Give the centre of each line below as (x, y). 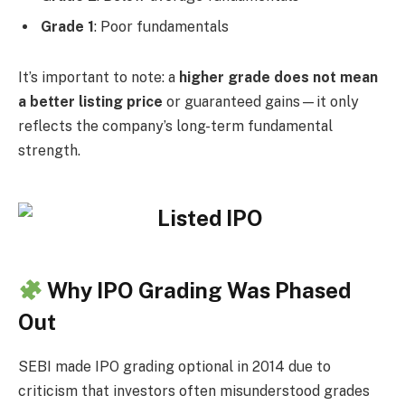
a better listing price (90, 101)
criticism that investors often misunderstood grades (194, 391)
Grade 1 (67, 27)
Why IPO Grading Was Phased (197, 291)
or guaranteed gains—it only (261, 101)
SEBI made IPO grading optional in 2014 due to (174, 366)
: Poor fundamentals (161, 27)
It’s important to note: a (99, 77)
